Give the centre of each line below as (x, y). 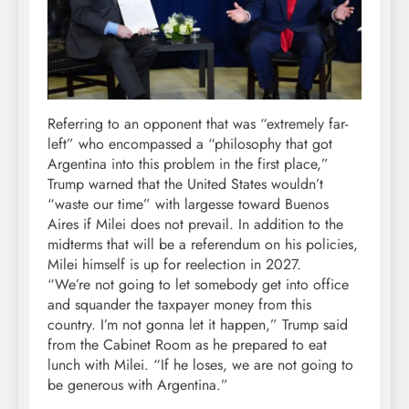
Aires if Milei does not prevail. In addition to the (195, 224)
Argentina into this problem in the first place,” (188, 163)
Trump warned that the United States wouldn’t (185, 184)
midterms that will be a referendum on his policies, (203, 244)
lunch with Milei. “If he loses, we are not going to (200, 364)
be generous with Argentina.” (138, 384)
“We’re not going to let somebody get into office (198, 284)
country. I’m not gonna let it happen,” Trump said (198, 324)
